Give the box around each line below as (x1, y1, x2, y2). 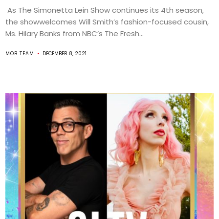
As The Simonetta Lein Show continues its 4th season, (5, 5, 204, 15)
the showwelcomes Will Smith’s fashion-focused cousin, (5, 17, 209, 27)
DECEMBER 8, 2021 (43, 50, 87, 57)
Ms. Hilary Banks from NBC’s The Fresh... (5, 28, 144, 39)
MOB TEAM (5, 50, 35, 57)
